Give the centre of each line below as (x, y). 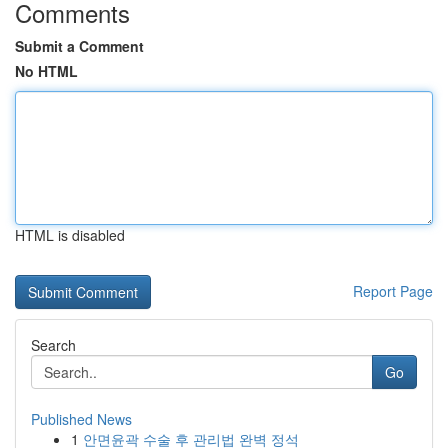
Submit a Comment (79, 46)
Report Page (393, 291)
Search (53, 345)
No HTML (46, 71)
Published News (81, 419)
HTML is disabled (70, 235)
